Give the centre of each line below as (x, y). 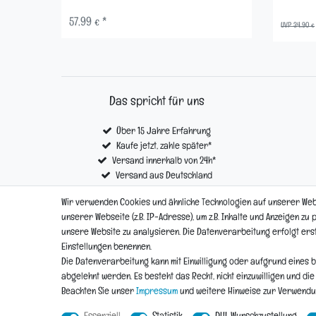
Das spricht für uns (157, 103)
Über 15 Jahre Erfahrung (164, 132)
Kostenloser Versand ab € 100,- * (164, 191)
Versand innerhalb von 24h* (164, 162)
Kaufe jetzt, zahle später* (164, 147)
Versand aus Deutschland (164, 176)
